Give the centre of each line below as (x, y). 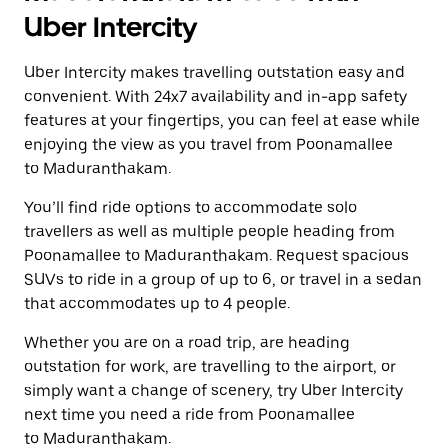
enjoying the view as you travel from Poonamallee (208, 144)
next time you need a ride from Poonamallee (189, 414)
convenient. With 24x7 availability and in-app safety (215, 96)
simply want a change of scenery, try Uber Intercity (213, 390)
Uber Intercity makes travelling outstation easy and (214, 72)
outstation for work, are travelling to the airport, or (210, 366)
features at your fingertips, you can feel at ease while (222, 120)
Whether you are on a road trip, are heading (187, 342)
